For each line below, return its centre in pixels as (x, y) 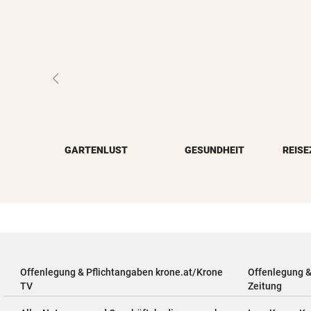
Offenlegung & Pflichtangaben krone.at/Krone (121, 272)
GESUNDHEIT (215, 150)
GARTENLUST (96, 150)
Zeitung (264, 286)
